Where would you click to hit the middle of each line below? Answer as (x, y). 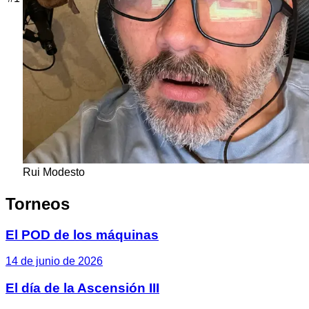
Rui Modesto (54, 172)
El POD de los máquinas (82, 235)
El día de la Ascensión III (82, 288)
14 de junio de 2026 (54, 261)
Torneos (38, 203)
